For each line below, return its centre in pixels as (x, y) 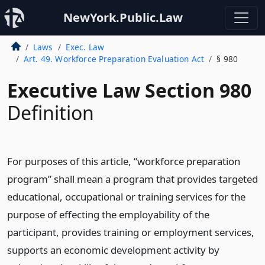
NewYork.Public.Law (123, 17)
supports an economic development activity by (113, 250)
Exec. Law (85, 47)
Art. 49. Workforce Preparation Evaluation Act (114, 59)
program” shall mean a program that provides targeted (132, 179)
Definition (51, 113)
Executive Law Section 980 (129, 90)
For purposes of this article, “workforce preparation (124, 161)
